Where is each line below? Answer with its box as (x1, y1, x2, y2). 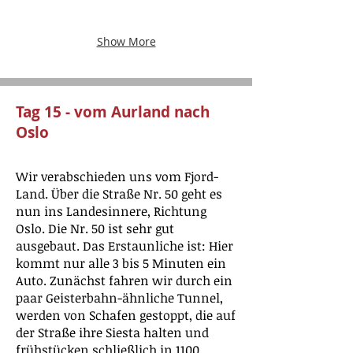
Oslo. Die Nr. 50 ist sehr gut (16, 220, 174, 237)
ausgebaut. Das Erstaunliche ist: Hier (16, 237, 233, 255)
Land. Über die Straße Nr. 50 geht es (16, 185, 222, 203)
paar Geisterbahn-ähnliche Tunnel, (16, 289, 223, 307)
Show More (96, 34, 156, 49)
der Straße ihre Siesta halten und (16, 324, 209, 341)
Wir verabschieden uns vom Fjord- (16, 168, 218, 185)
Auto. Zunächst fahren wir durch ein (16, 272, 232, 289)
